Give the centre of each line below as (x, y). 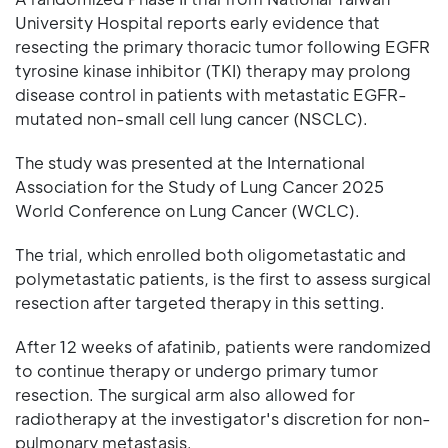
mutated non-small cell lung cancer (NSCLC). (191, 118)
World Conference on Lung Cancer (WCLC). (187, 210)
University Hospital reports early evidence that (197, 22)
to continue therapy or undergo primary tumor (196, 370)
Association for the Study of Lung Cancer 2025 (199, 186)
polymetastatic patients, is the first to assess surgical (223, 278)
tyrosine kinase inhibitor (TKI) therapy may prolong (213, 70)
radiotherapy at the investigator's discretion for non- (223, 418)
